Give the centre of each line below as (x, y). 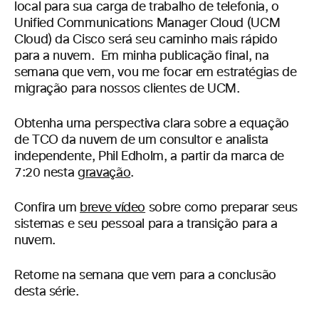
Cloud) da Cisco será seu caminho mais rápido (146, 40)
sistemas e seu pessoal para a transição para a (146, 224)
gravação (104, 173)
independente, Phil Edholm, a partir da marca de (150, 157)
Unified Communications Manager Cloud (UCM (147, 23)
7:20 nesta (46, 173)
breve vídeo (113, 208)
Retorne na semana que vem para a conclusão (145, 276)
